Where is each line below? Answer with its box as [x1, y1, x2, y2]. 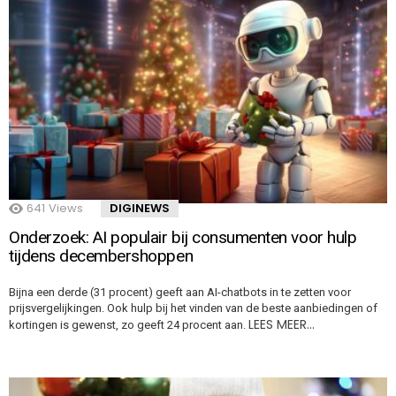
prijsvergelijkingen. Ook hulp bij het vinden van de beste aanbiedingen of [9, 301, 377, 315]
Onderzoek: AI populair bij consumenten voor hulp [9, 226, 357, 247]
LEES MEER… [248, 315, 315, 333]
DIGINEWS [110, 199, 170, 217]
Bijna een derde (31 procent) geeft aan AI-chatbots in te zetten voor [9, 285, 351, 299]
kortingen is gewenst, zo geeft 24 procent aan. [9, 317, 248, 331]
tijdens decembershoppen [9, 245, 194, 266]
